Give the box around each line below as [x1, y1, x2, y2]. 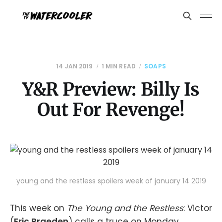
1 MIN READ [101, 62, 136, 70]
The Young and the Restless [67, 202, 183, 214]
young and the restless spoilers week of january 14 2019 [16, 176, 206, 186]
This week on [10, 202, 67, 214]
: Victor [183, 202, 212, 214]
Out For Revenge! [37, 99, 185, 121]
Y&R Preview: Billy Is [22, 78, 200, 101]
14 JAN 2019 [56, 62, 93, 70]
